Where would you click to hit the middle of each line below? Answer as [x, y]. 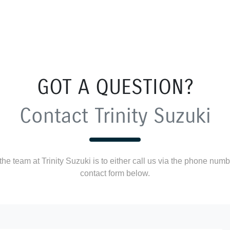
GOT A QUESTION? [115, 87]
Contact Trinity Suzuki [115, 116]
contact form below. [115, 173]
